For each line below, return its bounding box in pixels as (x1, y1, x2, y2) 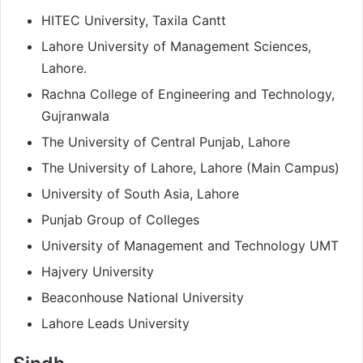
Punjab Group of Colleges (41, 211, 199, 228)
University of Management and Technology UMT (41, 237, 339, 254)
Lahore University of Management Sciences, (41, 37, 311, 54)
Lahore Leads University (41, 314, 190, 331)
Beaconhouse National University (41, 288, 244, 305)
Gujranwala (41, 107, 109, 124)
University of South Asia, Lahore (41, 185, 239, 202)
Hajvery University (41, 263, 154, 280)
